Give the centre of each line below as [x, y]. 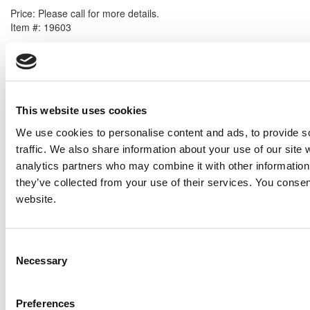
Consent [24, 246]
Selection [26, 263]
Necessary [42, 260]
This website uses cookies [82, 110]
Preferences [46, 303]
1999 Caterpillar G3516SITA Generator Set [108, 94]
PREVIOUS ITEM [48, 41]
